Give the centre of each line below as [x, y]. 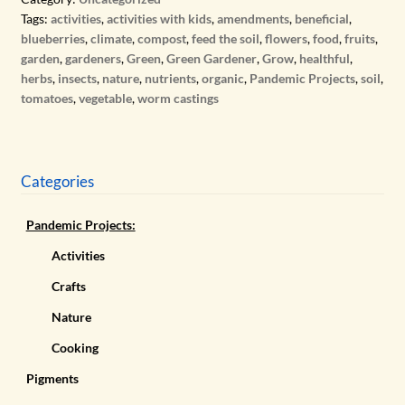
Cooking [75, 348]
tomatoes [47, 98]
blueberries [52, 38]
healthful [324, 58]
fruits [359, 38]
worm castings [178, 98]
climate [111, 38]
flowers [286, 38]
